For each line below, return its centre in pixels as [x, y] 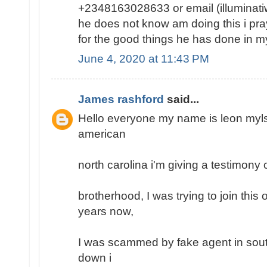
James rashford [121, 99]
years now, [106, 212]
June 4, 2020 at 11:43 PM [144, 59]
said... [181, 99]
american [102, 134]
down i [95, 258]
